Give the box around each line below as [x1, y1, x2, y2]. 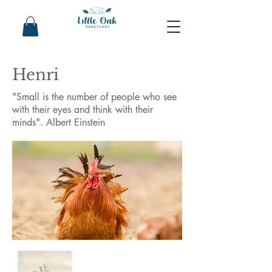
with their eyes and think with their [12, 103, 153, 117]
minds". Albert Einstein [12, 116, 105, 129]
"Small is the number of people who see [12, 90, 177, 104]
